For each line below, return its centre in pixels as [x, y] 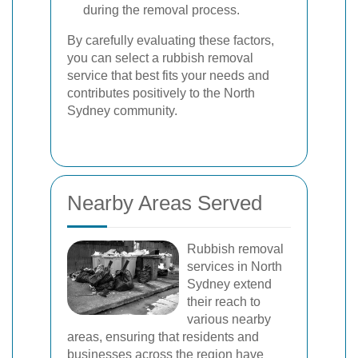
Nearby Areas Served [165, 203]
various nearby [229, 319]
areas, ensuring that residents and [163, 336]
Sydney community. [122, 110]
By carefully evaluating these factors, [171, 40]
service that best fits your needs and [168, 75]
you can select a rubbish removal [160, 58]
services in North [235, 266]
